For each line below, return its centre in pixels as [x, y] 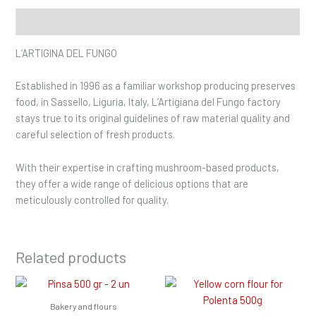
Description [43, 22]
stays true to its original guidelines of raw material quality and [153, 118]
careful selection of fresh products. [96, 134]
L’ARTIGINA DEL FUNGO [67, 53]
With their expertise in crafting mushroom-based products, [148, 167]
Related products [71, 257]
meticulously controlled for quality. [92, 199]
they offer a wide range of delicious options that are [132, 183]
